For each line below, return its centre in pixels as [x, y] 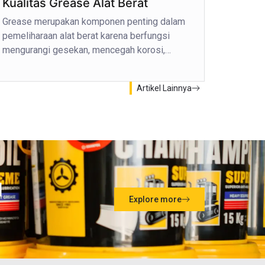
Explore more [155, 199]
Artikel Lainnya [164, 88]
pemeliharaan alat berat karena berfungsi [86, 35]
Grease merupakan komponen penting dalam [94, 21]
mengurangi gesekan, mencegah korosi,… [87, 50]
